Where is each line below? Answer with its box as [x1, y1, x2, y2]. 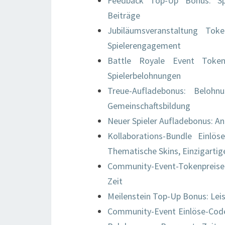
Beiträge [107, 10, 140, 21]
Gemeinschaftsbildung [107, 100, 190, 111]
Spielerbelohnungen [107, 70, 181, 81]
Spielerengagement [107, 40, 181, 51]
